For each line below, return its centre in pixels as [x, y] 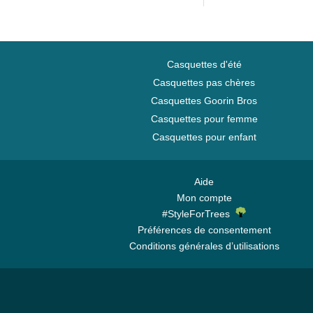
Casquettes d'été [204, 64]
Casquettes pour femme [204, 119]
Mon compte [204, 198]
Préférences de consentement [204, 230]
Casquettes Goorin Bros [204, 101]
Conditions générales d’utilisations [204, 246]
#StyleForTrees [199, 214]
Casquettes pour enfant [204, 137]
